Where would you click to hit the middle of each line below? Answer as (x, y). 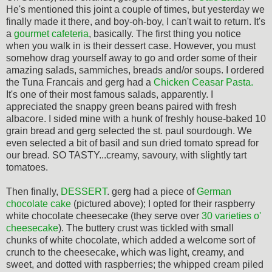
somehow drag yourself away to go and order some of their (131, 58)
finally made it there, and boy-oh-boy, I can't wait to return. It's (136, 21)
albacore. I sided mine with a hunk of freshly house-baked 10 (136, 118)
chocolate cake (39, 203)
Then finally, (33, 191)
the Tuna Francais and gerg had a (80, 82)
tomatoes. (27, 167)
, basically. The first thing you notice (165, 33)
